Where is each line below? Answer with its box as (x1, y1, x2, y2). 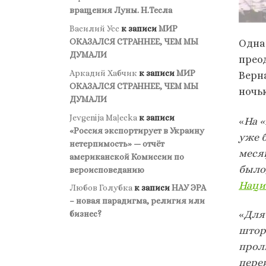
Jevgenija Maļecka (69, 112, 137, 122)
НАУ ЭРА (172, 183, 206, 193)
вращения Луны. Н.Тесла (69, 5, 172, 15)
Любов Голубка (69, 183, 132, 193)
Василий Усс (69, 23, 119, 33)
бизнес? (69, 209, 102, 219)
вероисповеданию (69, 164, 144, 175)
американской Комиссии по (69, 151, 184, 161)
